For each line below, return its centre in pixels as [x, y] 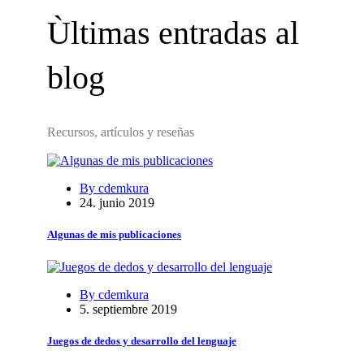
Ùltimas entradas [161, 33]
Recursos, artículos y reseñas [121, 132]
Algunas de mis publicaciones [114, 235]
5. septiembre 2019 [128, 309]
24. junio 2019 [117, 203]
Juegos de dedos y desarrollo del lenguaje [142, 340]
